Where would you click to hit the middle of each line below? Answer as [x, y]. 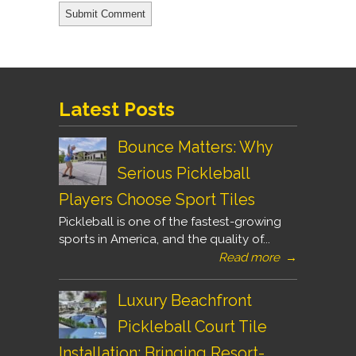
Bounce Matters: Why [195, 147]
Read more [249, 257]
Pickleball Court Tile [192, 327]
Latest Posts [117, 109]
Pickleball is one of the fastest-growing [170, 222]
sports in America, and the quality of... [164, 239]
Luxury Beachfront [185, 300]
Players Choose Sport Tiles [157, 199]
